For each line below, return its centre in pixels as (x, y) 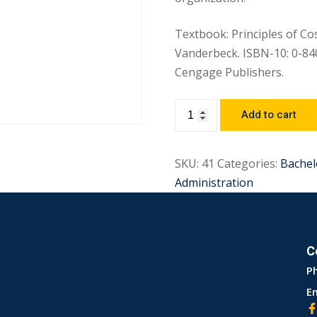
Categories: (248, 164)
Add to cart (269, 115)
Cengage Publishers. (230, 73)
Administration (214, 183)
